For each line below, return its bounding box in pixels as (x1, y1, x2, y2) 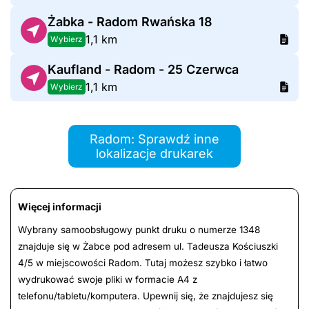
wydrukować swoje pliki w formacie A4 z (18, 274, 197, 286)
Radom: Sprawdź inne (90, 132, 219, 147)
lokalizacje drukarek (96, 146, 213, 161)
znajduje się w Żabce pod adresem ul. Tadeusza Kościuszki (18, 241, 278, 252)
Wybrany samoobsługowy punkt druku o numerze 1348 (18, 224, 260, 236)
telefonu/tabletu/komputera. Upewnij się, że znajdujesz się (18, 290, 273, 302)
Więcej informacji (18, 201, 101, 213)
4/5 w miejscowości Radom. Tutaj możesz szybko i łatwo (18, 257, 268, 269)
